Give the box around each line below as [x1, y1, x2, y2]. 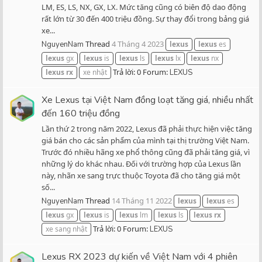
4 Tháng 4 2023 [112, 39, 164, 50]
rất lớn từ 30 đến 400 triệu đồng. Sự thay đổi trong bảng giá [42, 13, 249, 24]
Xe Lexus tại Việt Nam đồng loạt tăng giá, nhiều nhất [42, 93, 253, 106]
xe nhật [83, 67, 107, 78]
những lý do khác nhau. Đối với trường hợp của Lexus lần [42, 158, 241, 169]
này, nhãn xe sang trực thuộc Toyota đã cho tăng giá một [42, 170, 240, 181]
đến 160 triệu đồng [42, 106, 120, 120]
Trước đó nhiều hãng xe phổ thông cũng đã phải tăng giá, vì [42, 146, 250, 157]
